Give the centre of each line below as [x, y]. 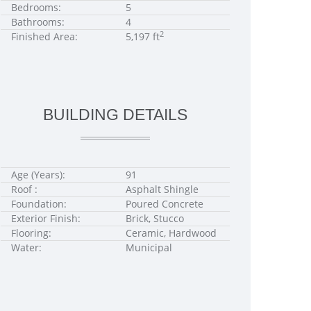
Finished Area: [44, 36]
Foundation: [39, 204]
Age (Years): [38, 175]
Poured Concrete [165, 204]
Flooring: [31, 233]
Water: [26, 247]
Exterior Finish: [46, 218]
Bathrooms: [38, 22]
